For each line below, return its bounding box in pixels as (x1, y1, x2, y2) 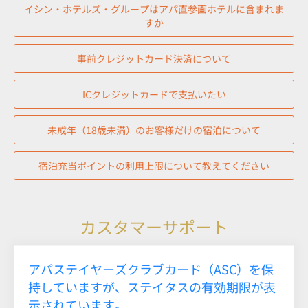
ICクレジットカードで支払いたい (82, 87, 226, 101)
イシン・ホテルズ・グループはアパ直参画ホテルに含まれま (24, 1, 284, 16)
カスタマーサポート (80, 214, 228, 239)
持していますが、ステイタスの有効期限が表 (28, 277, 276, 296)
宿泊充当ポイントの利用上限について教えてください (38, 158, 269, 173)
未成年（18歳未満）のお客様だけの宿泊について (47, 122, 261, 137)
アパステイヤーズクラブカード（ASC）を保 (28, 259, 274, 278)
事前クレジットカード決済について (77, 51, 231, 65)
